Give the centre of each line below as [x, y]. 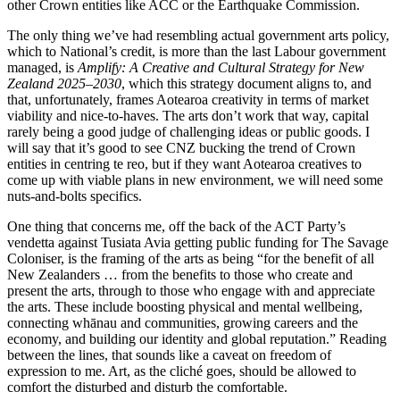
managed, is [42, 68]
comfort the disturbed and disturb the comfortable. [147, 387]
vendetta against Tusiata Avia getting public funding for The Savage [198, 243]
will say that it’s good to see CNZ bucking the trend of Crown [181, 148]
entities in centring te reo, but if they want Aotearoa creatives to [184, 164]
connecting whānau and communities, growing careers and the [183, 323]
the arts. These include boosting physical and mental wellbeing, [185, 307]
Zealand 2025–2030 [64, 84]
